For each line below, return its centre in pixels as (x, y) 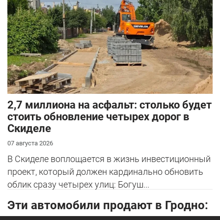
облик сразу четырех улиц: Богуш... (78, 185)
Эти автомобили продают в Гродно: (108, 205)
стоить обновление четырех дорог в (98, 117)
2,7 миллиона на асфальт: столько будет (110, 105)
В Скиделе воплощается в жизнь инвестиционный (109, 159)
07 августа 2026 (30, 143)
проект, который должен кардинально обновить (105, 172)
